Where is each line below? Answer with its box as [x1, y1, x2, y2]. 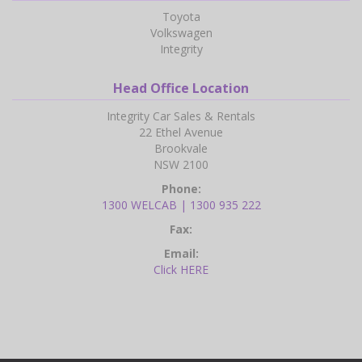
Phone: [161, 181, 201, 197]
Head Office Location [113, 79, 249, 98]
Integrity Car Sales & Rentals [107, 108, 255, 124]
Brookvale [154, 141, 208, 157]
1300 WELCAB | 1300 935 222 [101, 197, 261, 213]
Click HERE [154, 262, 208, 278]
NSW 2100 [154, 157, 208, 173]
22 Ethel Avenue [139, 124, 223, 141]
